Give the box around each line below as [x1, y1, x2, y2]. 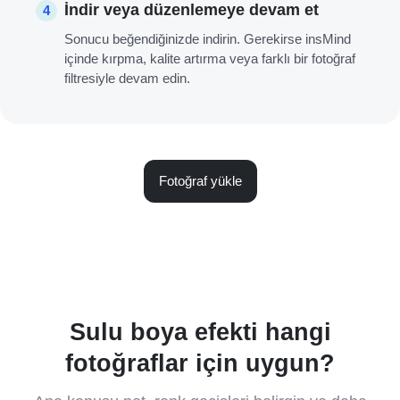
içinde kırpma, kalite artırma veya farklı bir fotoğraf [64, 51, 355, 67]
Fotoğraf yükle [158, 173, 242, 189]
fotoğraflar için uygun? [65, 350, 335, 378]
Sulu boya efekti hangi [69, 319, 331, 346]
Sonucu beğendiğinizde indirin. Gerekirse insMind [64, 31, 351, 47]
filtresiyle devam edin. [64, 71, 190, 87]
